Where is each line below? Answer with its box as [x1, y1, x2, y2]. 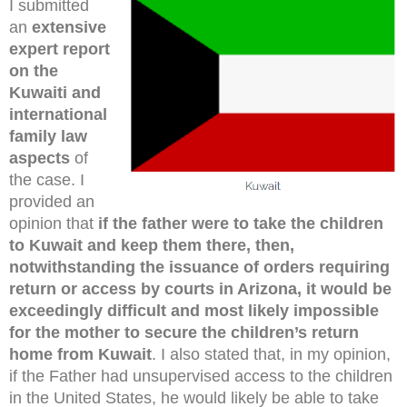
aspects [9, 148, 70, 167]
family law [9, 126, 87, 145]
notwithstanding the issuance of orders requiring [9, 257, 390, 276]
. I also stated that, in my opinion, [152, 344, 391, 363]
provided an [9, 192, 94, 211]
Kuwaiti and [9, 83, 101, 102]
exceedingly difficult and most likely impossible [9, 301, 379, 320]
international [9, 104, 107, 124]
